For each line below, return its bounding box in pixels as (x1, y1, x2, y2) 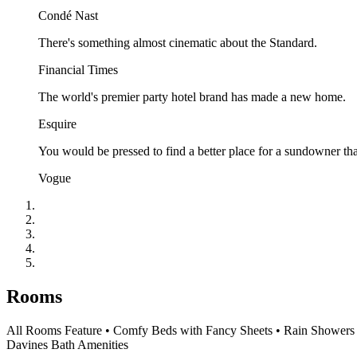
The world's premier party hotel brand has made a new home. (38, 89, 346, 104)
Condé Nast (38, 8, 98, 22)
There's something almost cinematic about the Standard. (38, 35, 317, 49)
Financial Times (38, 62, 118, 76)
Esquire (38, 116, 76, 131)
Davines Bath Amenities (6, 337, 128, 351)
